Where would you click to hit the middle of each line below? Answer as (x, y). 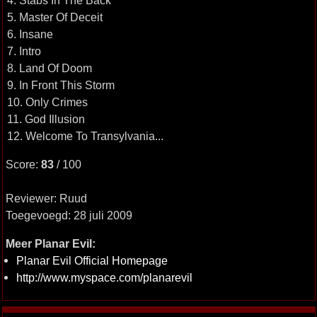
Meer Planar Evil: (50, 243)
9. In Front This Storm (60, 85)
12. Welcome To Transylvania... (85, 136)
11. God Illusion (46, 119)
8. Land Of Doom (49, 68)
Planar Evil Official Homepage (92, 260)
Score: (23, 164)
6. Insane (30, 34)
